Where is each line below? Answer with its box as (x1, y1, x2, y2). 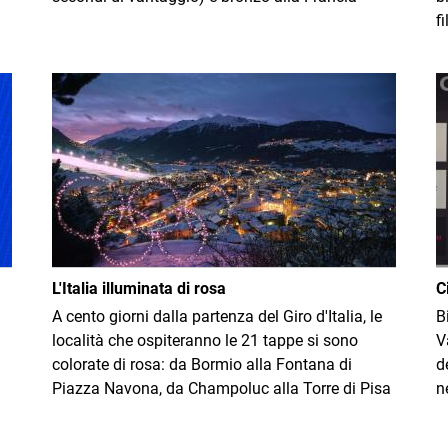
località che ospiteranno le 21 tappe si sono (52, 331, 358, 350)
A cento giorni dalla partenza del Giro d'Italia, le (52, 307, 382, 326)
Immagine (51, 74, 124, 93)
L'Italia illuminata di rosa (52, 279, 226, 298)
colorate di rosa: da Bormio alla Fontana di (52, 355, 352, 374)
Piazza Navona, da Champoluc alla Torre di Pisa (52, 379, 391, 398)
